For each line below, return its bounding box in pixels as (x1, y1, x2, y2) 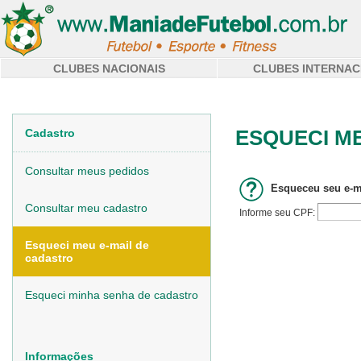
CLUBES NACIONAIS (52, 62, 165, 75)
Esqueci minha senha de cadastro (25, 288, 198, 301)
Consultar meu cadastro (25, 201, 147, 214)
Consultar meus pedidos (25, 164, 149, 177)
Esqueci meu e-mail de (25, 239, 149, 251)
